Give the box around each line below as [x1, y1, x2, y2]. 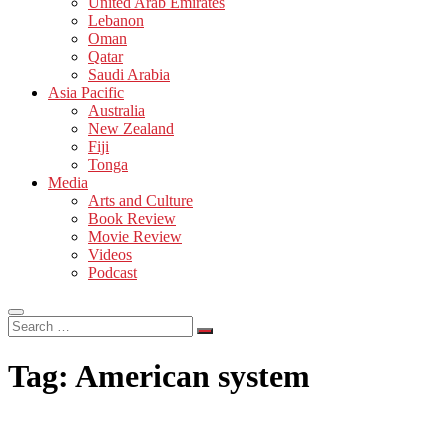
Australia [88, 101, 145, 119]
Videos [88, 245, 132, 263]
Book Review [88, 209, 176, 227]
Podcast [88, 263, 137, 281]
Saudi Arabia [88, 65, 170, 83]
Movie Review [88, 227, 182, 245]
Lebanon [88, 11, 144, 29]
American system [75, 358, 310, 395]
